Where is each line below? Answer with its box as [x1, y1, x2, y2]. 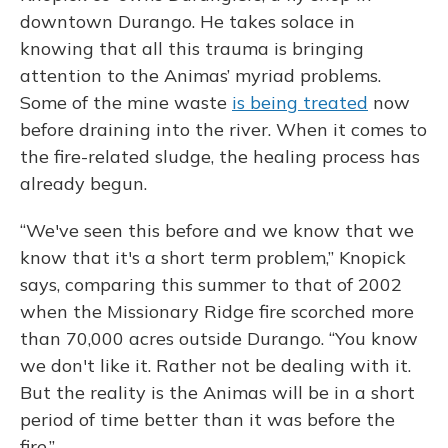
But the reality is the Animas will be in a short [20, 381, 415, 404]
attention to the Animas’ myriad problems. [20, 64, 381, 87]
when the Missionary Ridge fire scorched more [20, 300, 414, 323]
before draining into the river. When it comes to [20, 118, 427, 141]
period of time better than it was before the [20, 408, 395, 431]
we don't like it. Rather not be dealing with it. [20, 354, 411, 377]
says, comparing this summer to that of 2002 [20, 273, 402, 296]
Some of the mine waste [20, 91, 232, 114]
